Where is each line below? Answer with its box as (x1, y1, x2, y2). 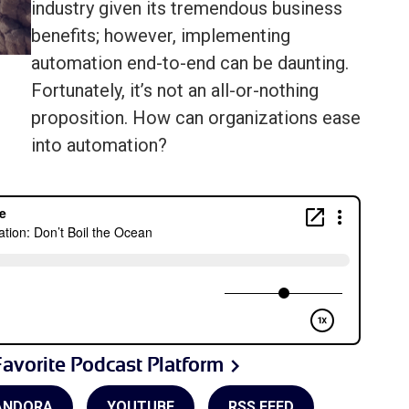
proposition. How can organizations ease (31, 107, 361, 130)
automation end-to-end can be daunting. (31, 52, 349, 75)
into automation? (31, 134, 167, 157)
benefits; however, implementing (31, 25, 290, 47)
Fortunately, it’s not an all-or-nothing (31, 79, 319, 102)
